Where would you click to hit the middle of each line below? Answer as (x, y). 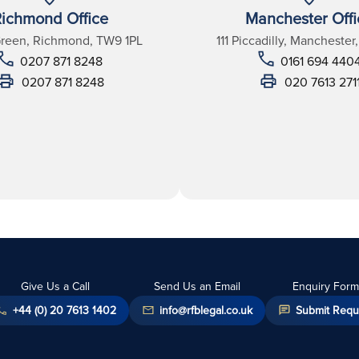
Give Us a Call (55, 286)
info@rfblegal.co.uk (206, 310)
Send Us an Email (197, 286)
